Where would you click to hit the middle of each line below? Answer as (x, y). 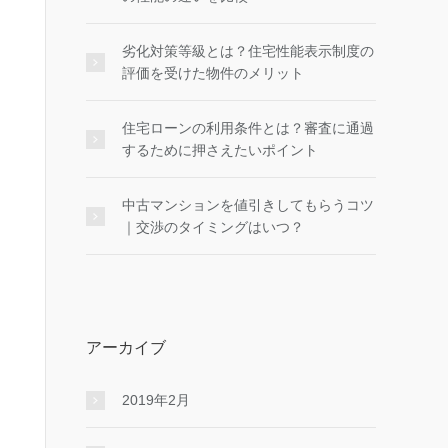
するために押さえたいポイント (220, 150)
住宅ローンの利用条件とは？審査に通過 (248, 128)
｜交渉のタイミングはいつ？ (213, 227)
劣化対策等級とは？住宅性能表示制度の (248, 51)
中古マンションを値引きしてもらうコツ (248, 205)
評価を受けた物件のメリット (213, 73)
